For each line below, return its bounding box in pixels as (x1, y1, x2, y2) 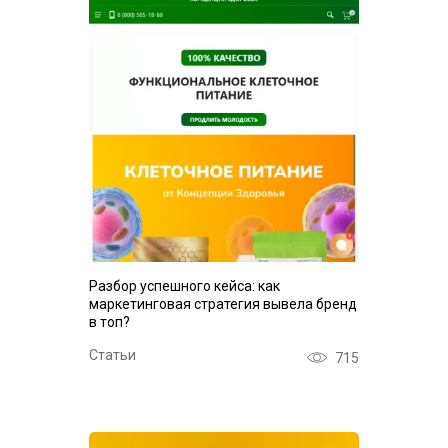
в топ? (89, 314, 130, 330)
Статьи (89, 347, 136, 363)
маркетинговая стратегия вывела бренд (89, 296, 357, 312)
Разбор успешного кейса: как (89, 278, 280, 294)
